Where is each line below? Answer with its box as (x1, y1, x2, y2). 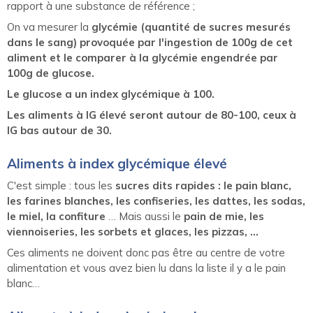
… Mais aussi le (105, 210, 184, 224)
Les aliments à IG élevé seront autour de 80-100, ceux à (7, 108, 296, 122)
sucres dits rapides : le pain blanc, (115, 179, 291, 193)
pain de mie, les (184, 210, 264, 224)
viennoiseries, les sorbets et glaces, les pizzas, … (7, 225, 259, 239)
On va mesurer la (7, 20, 92, 34)
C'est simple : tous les (7, 179, 115, 193)
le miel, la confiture (7, 210, 105, 224)
